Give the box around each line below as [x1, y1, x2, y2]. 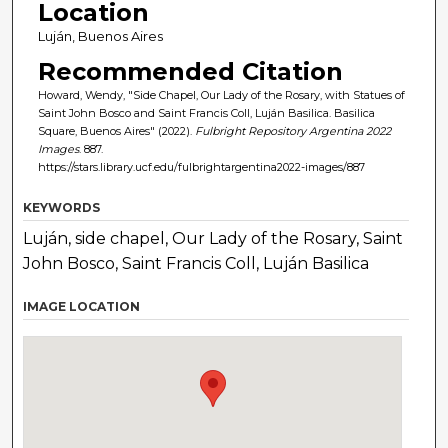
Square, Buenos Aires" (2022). [37, 124, 195, 139]
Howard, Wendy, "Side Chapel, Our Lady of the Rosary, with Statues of [37, 88, 405, 103]
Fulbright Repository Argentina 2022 [194, 124, 391, 139]
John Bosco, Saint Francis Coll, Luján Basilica [23, 254, 370, 274]
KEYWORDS [23, 200, 101, 216]
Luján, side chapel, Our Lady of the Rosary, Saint [23, 229, 404, 249]
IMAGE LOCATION [23, 299, 141, 315]
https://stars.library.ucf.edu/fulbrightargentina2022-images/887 [37, 160, 365, 175]
